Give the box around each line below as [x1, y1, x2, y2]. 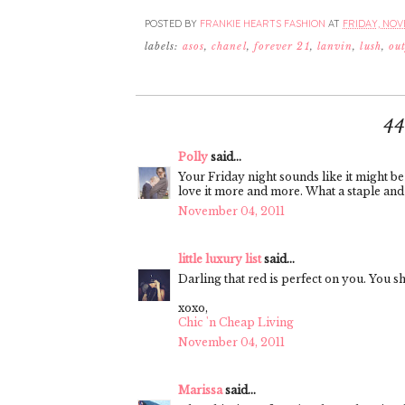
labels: [145, 40, 183, 52]
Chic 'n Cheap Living [178, 315, 294, 329]
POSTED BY [145, 17, 200, 31]
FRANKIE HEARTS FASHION [200, 17, 325, 31]
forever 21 [253, 40, 310, 52]
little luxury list [178, 251, 261, 266]
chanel [212, 40, 247, 52]
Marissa [178, 382, 222, 397]
